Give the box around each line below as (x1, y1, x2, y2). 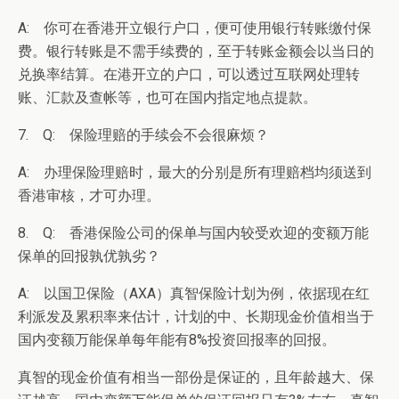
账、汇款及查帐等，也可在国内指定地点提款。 (18, 89, 317, 106)
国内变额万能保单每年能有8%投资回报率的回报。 (18, 331, 336, 348)
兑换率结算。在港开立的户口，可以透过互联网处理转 (18, 66, 360, 83)
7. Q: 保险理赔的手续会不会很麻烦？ (18, 126, 269, 143)
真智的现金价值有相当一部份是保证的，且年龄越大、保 (18, 369, 374, 386)
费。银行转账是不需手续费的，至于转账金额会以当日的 (18, 43, 374, 60)
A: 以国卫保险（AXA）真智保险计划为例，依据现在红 (18, 285, 370, 302)
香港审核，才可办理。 (18, 187, 160, 204)
